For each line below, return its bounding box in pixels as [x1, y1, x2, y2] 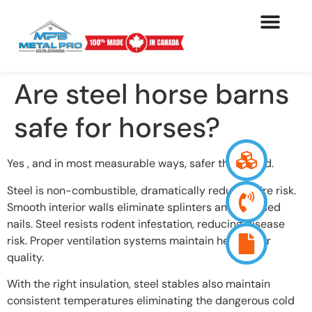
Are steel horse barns [14, 76, 289, 113]
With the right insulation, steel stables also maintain [7, 276, 270, 291]
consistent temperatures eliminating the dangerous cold [7, 292, 295, 308]
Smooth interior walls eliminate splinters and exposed [7, 199, 281, 214]
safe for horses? [14, 109, 220, 146]
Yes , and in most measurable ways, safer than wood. [7, 156, 274, 171]
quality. [7, 249, 44, 265]
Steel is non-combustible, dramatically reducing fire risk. [7, 182, 296, 198]
